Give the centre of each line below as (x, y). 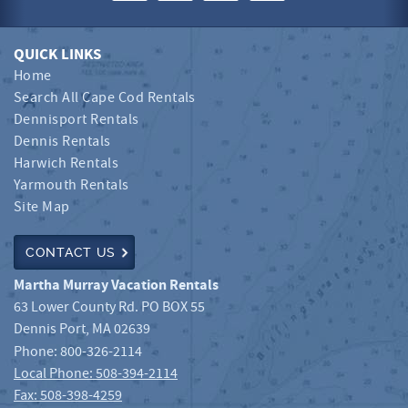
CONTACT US (71, 253)
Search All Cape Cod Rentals (105, 98)
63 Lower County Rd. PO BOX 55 (109, 308)
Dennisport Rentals (76, 120)
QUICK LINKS (57, 55)
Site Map (42, 208)
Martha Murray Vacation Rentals (116, 286)
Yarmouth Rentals (71, 186)
